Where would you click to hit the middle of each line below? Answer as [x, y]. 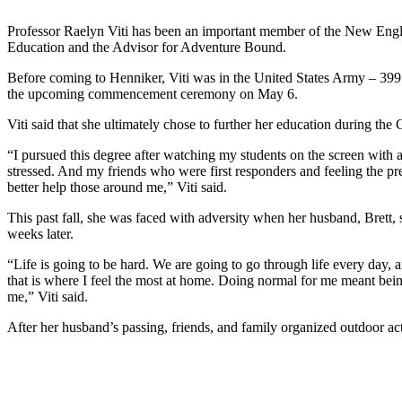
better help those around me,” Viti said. [119, 187]
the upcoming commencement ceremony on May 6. [154, 93]
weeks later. [40, 233]
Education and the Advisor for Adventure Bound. [147, 47]
